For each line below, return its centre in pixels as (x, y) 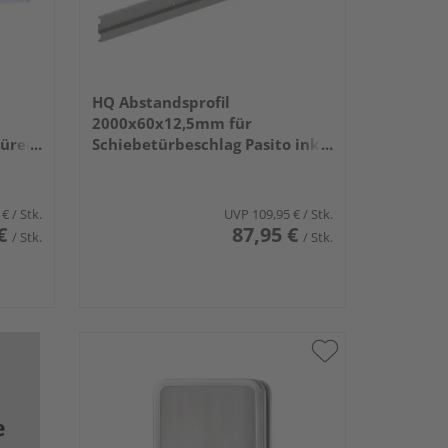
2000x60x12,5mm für (171, 123)
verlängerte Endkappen (180, 165)
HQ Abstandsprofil (160, 102)
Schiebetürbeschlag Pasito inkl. (209, 144)
